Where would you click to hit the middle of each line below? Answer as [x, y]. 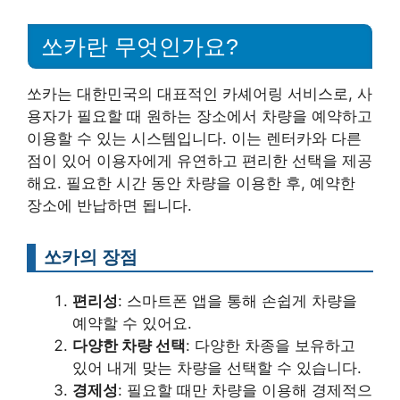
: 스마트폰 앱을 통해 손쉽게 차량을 [237, 300]
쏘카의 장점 [91, 256]
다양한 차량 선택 [129, 345]
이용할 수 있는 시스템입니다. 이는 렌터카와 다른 [194, 138]
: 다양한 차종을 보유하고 [271, 345]
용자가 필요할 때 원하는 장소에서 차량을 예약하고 [200, 116]
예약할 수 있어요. [132, 323]
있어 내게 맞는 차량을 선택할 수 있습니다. [217, 367]
